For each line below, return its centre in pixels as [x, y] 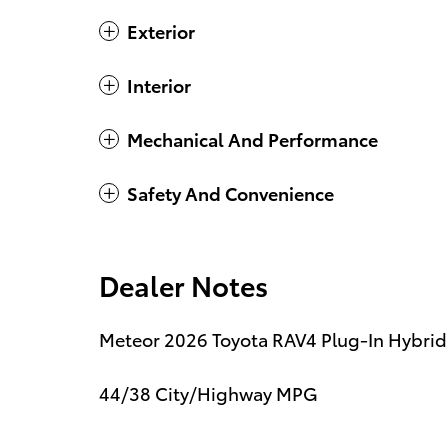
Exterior [161, 31]
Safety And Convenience [230, 193]
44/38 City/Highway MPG [208, 393]
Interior [159, 85]
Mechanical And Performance [252, 139]
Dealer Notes [183, 285]
